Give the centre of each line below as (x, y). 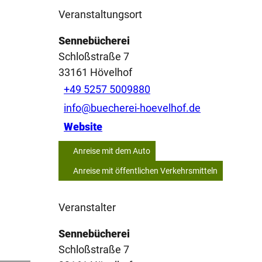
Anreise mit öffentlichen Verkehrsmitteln (145, 170)
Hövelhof (111, 72)
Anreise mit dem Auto (112, 151)
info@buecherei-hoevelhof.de (132, 108)
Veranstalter (87, 207)
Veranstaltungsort (100, 14)
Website (83, 127)
